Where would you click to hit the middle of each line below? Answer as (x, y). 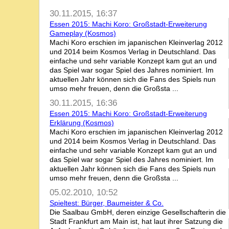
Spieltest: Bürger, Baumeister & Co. (107, 203)
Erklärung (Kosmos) (82, 123)
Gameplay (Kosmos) (83, 33)
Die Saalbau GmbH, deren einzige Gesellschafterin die (138, 212)
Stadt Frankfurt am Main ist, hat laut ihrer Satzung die (136, 221)
